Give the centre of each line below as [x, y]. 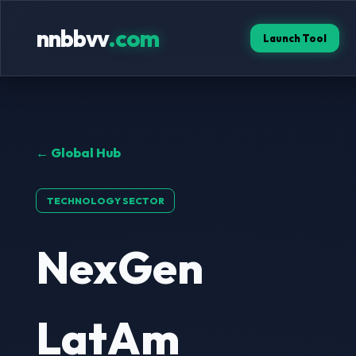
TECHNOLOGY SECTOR [105, 200]
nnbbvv [72, 38]
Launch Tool [295, 38]
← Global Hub [78, 153]
